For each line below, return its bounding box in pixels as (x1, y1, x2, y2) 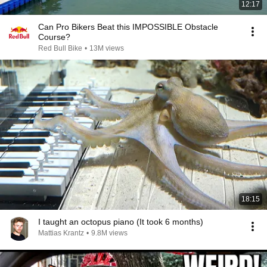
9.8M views (91, 229, 128, 237)
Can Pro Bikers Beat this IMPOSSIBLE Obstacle (38, 22, 218, 32)
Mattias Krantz (38, 229, 84, 237)
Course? (38, 32, 70, 42)
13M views (89, 44, 124, 52)
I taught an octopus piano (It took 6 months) (38, 217, 203, 226)
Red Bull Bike (38, 44, 82, 52)
